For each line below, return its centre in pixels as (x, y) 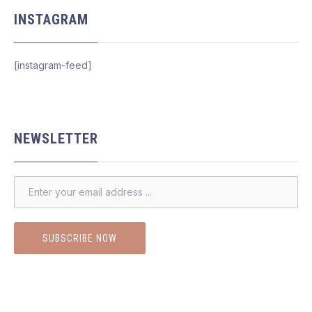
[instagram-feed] (53, 65)
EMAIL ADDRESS (50, 182)
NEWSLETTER (56, 139)
